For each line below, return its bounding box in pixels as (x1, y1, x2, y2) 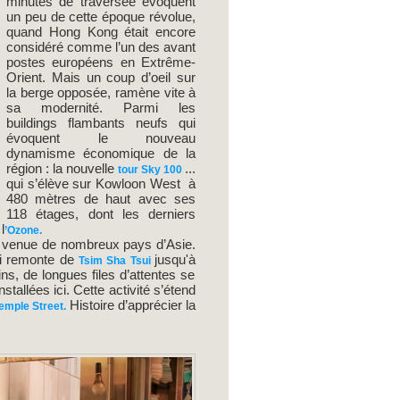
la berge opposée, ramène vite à (5, 85, 196, 101)
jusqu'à (154, 252, 196, 268)
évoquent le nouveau (5, 130, 196, 146)
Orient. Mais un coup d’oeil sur (5, 70, 196, 86)
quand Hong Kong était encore (5, 24, 196, 40)
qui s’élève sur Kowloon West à (5, 176, 196, 192)
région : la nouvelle (5, 161, 115, 177)
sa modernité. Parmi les (5, 100, 196, 116)
